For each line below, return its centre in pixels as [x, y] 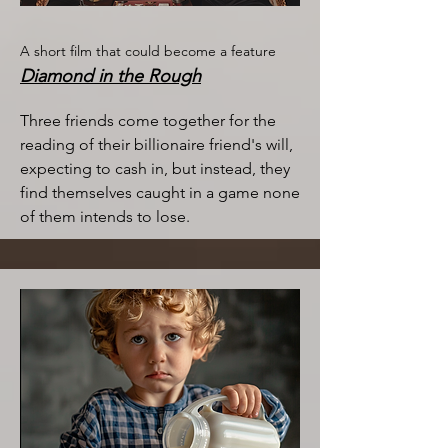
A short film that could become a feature [148, 51]
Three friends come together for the [148, 120]
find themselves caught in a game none [160, 192]
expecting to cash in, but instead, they [155, 168]
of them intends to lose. [105, 216]
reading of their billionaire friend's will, [156, 144]
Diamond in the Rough [110, 76]
